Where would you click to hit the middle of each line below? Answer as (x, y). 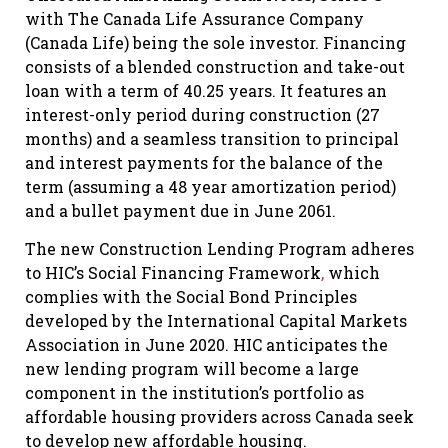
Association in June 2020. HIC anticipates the (206, 344)
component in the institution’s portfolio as (194, 392)
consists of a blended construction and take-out (215, 66)
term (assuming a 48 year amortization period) (210, 186)
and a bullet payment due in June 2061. (180, 210)
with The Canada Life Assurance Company (194, 18)
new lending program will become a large (192, 368)
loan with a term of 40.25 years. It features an (206, 90)
